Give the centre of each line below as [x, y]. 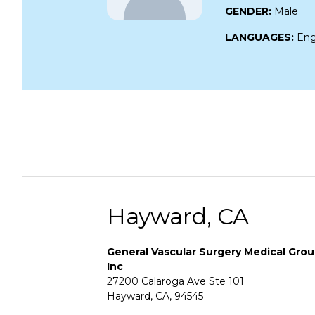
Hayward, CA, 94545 [155, 296]
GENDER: [250, 11]
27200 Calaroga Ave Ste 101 [175, 281]
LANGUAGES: [261, 37]
